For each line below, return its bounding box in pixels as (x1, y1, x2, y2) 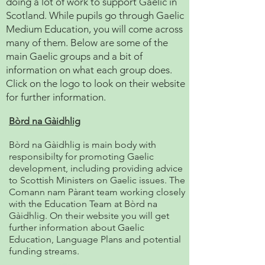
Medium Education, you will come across (6, 23, 183, 35)
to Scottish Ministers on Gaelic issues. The (9, 174, 185, 186)
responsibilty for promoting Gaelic (9, 151, 154, 162)
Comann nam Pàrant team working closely (9, 186, 185, 198)
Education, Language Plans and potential (9, 234, 181, 245)
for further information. (6, 91, 106, 103)
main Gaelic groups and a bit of (6, 50, 143, 62)
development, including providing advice (9, 163, 183, 174)
